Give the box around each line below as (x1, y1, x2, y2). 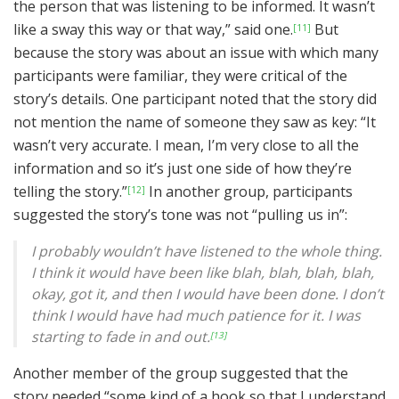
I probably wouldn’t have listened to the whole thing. (31, 241, 382, 262)
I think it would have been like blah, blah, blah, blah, (31, 263, 374, 283)
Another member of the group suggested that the (13, 363, 348, 384)
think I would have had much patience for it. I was (31, 305, 361, 326)
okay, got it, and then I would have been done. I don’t (31, 284, 384, 305)
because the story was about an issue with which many (13, 43, 379, 63)
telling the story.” (13, 182, 127, 202)
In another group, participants (145, 182, 353, 202)
